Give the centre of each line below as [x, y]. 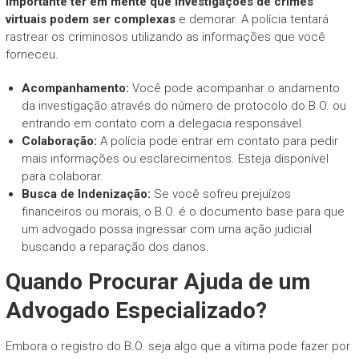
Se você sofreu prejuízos [220, 194]
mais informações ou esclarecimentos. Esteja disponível [175, 158]
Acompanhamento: [75, 88]
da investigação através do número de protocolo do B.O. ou [184, 105]
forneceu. [32, 54]
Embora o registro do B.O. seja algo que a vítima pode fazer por [177, 346]
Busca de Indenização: [86, 194]
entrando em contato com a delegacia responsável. [163, 123]
